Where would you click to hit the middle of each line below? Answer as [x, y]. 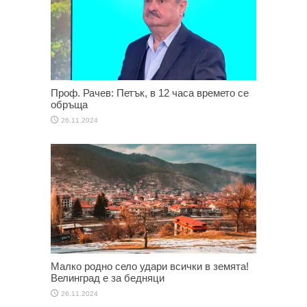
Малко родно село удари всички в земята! [150, 266]
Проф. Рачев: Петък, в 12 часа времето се [150, 93]
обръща [69, 104]
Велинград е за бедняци [108, 278]
